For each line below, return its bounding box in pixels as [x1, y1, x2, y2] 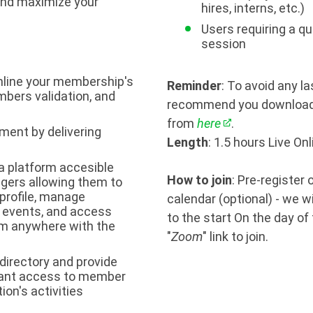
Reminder [167, 78, 221, 93]
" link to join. [203, 229, 268, 244]
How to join [167, 173, 232, 187]
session [201, 36, 246, 51]
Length [167, 135, 208, 150]
